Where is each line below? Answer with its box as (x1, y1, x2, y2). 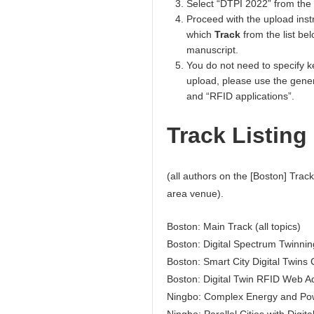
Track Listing (167, 123, 307, 149)
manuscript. (186, 43, 238, 55)
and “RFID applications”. (186, 90, 294, 102)
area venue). (167, 188, 224, 200)
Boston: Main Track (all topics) (167, 221, 301, 233)
